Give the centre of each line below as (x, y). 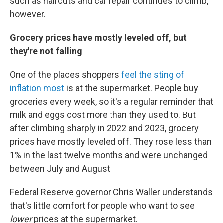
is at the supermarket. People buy (131, 88)
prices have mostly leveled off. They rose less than (111, 142)
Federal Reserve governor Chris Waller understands (111, 192)
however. (28, 14)
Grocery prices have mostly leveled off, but (98, 38)
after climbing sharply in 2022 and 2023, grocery (104, 128)
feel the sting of (153, 74)
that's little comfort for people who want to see (102, 205)
